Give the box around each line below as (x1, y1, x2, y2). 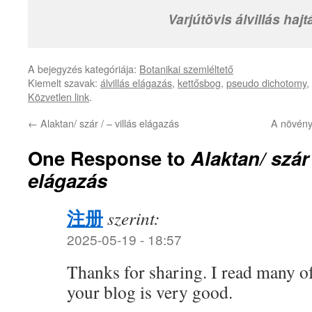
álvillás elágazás (100, 75, 172, 90)
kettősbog (178, 75, 221, 90)
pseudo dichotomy (226, 75, 306, 90)
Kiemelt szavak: (28, 75, 100, 90)
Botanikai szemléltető (139, 61, 233, 76)
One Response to (28, 144, 191, 171)
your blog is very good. (67, 280, 233, 304)
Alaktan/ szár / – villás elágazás (38, 116, 179, 130)
